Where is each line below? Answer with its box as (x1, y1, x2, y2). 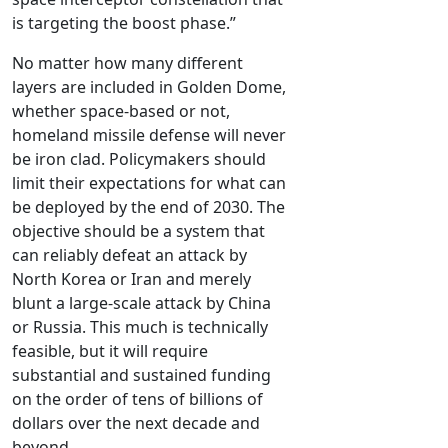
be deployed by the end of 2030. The (12, 196, 285, 219)
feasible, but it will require (12, 340, 208, 363)
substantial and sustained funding (12, 364, 271, 387)
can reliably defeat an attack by (12, 244, 247, 267)
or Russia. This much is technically (12, 316, 268, 339)
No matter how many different (12, 52, 243, 75)
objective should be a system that (12, 220, 265, 243)
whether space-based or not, (12, 100, 230, 123)
